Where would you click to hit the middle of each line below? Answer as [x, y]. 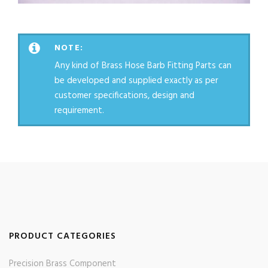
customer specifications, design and [124, 96]
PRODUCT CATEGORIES [63, 237]
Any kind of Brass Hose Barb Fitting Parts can [143, 66]
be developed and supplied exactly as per [136, 81]
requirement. [79, 111]
